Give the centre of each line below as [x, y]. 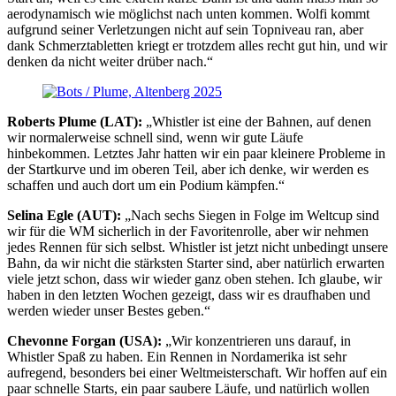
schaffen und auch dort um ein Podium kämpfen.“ [146, 185]
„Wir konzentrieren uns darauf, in [258, 341]
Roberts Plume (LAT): [76, 122]
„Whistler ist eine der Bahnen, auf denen [259, 122]
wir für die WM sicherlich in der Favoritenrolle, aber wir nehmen [188, 231]
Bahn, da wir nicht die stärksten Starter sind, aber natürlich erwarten [196, 263]
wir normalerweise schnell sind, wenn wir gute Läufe [155, 137]
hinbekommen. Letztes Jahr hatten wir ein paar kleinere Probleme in [196, 153]
